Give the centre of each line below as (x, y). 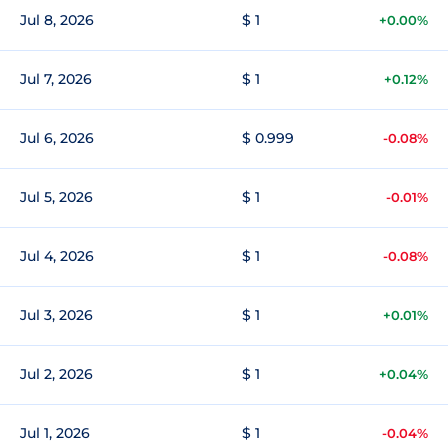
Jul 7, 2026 (56, 79)
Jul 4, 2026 (57, 256)
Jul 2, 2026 (56, 374)
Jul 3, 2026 (56, 315)
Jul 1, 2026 (55, 433)
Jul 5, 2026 (56, 197)
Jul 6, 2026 (57, 138)
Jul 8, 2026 (57, 20)
